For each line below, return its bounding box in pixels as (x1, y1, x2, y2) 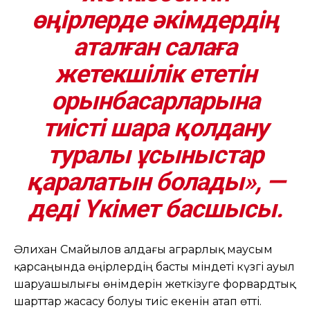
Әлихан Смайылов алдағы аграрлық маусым (14, 242, 273, 256)
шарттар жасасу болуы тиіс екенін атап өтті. (14, 294, 262, 308)
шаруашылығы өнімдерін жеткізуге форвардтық (14, 277, 295, 291)
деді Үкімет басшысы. (28, 194, 282, 224)
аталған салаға (73, 32, 237, 62)
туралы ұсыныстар (47, 140, 263, 170)
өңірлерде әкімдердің (31, 5, 279, 35)
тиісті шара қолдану (42, 113, 268, 143)
